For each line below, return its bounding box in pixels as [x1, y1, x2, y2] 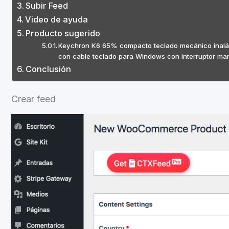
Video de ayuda [25, 14, 88, 25]
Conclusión [26, 64, 72, 74]
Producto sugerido [26, 28, 101, 38]
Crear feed [11, 94, 56, 105]
